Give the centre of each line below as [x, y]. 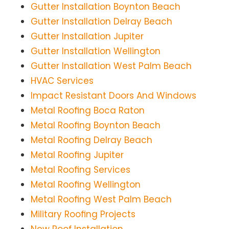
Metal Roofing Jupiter [77, 155]
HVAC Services [62, 81]
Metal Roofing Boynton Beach [96, 125]
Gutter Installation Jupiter [87, 37]
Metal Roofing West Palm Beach [101, 200]
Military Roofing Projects [83, 214]
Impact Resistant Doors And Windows [113, 96]
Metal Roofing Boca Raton [88, 111]
